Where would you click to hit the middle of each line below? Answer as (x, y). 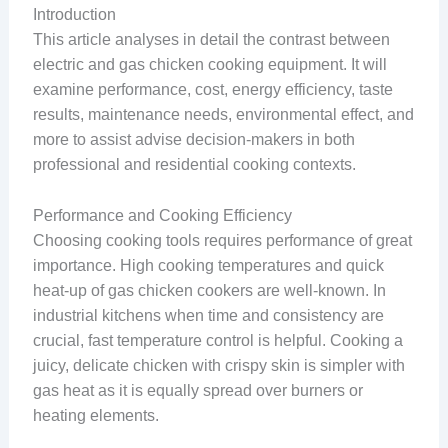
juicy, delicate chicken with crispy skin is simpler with (218, 365)
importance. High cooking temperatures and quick (208, 265)
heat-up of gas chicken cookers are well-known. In (209, 290)
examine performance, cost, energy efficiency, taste (212, 90)
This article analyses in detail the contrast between (211, 40)
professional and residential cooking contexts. (194, 165)
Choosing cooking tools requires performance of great (222, 240)
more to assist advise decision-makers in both (193, 140)
